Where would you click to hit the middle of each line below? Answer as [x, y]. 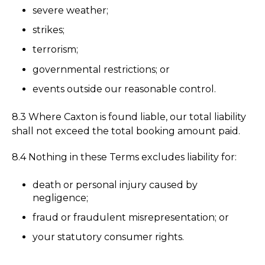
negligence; [61, 198]
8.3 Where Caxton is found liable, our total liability [129, 117]
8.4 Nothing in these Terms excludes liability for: [124, 157]
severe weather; [71, 10]
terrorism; [56, 50]
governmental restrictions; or [101, 69]
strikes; [49, 30]
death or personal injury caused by [115, 185]
